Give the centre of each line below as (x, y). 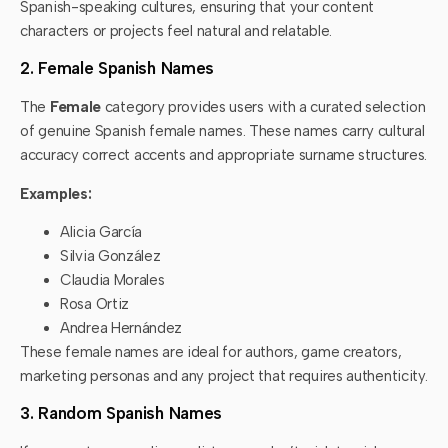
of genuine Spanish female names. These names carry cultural (222, 131)
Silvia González (110, 256)
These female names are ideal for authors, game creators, (211, 352)
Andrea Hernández (121, 328)
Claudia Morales (112, 280)
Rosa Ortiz (94, 304)
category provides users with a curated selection (263, 107)
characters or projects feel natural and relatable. (176, 30)
